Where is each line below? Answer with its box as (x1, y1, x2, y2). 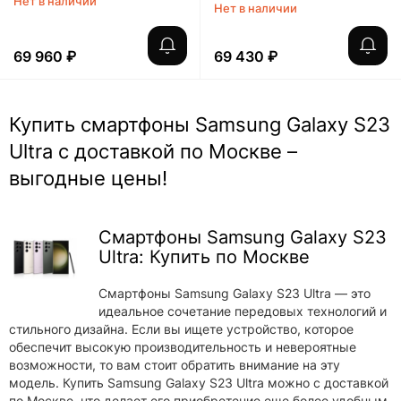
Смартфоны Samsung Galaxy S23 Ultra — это (98, 286, 371, 301)
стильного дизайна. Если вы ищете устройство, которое (9, 321, 354, 337)
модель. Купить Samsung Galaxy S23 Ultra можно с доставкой (9, 375, 388, 390)
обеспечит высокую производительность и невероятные (9, 339, 356, 354)
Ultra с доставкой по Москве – (9, 140, 297, 163)
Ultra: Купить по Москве (98, 246, 310, 268)
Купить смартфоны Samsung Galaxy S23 (9, 113, 390, 136)
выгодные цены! (9, 166, 167, 190)
